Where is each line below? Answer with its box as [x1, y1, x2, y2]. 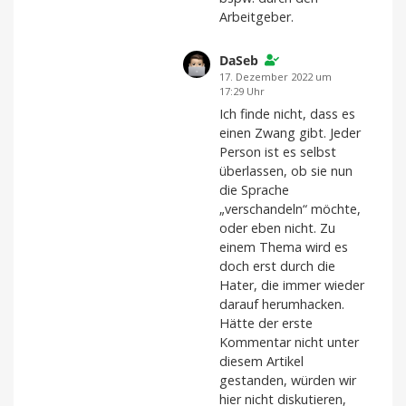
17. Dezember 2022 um [219, 69, 332, 83]
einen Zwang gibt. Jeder [219, 123, 361, 141]
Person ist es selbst [219, 142, 336, 160]
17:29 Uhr [219, 83, 265, 98]
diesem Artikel [219, 352, 304, 370]
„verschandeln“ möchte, [219, 199, 361, 217]
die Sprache [219, 180, 289, 198]
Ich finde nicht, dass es [219, 104, 355, 122]
